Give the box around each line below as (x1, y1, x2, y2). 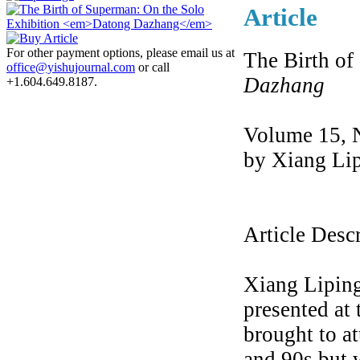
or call (135, 60, 170, 75)
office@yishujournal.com (6, 60, 135, 75)
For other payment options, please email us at (6, 46, 235, 60)
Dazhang (243, 73, 325, 98)
